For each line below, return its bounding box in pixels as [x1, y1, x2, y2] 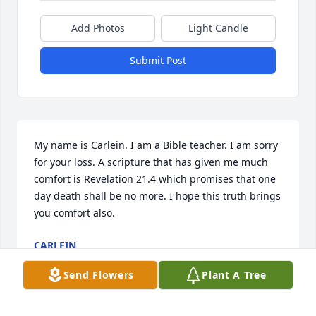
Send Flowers [63, 268, 135, 281]
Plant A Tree [202, 268, 267, 281]
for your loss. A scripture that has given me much [34, 155, 268, 169]
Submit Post [130, 54, 186, 68]
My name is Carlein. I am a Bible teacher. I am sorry [34, 138, 278, 152]
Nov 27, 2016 [34, 253, 95, 267]
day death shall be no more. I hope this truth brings [34, 189, 281, 203]
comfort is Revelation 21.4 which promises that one [34, 172, 276, 186]
